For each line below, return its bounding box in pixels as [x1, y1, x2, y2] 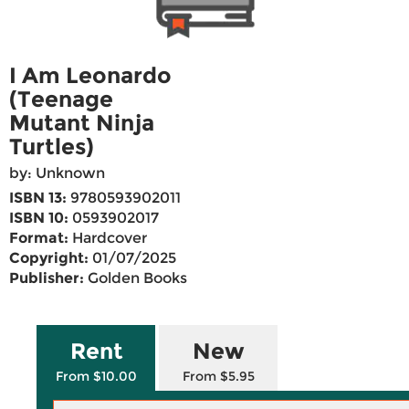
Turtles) [9, 133, 94, 161]
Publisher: [9, 269, 84, 288]
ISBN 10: [9, 209, 68, 227]
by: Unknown [9, 164, 105, 183]
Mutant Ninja [9, 110, 154, 137]
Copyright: [9, 249, 89, 267]
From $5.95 [183, 368, 255, 385]
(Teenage [9, 86, 113, 113]
